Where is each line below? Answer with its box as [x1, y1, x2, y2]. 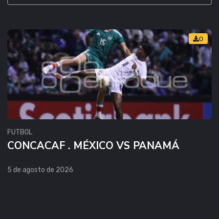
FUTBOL [7, 128, 32, 136]
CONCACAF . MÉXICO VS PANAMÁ [7, 138, 179, 153]
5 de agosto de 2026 [7, 165, 73, 174]
